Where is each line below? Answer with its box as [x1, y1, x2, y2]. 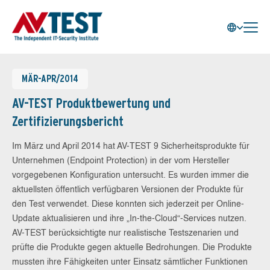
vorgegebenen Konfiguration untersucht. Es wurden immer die [12, 171, 249, 180]
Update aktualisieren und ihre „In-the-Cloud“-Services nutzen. [12, 215, 246, 223]
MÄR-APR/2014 [22, 73, 78, 84]
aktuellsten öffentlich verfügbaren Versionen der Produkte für [12, 186, 243, 194]
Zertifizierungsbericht [12, 113, 124, 129]
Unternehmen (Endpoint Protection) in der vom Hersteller [12, 157, 230, 165]
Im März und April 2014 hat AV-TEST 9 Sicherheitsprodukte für [12, 142, 250, 151]
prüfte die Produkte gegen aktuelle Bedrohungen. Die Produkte [12, 243, 252, 252]
